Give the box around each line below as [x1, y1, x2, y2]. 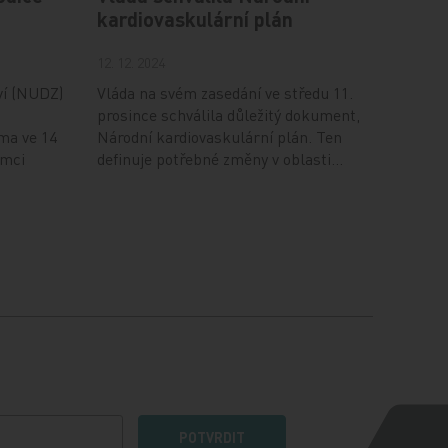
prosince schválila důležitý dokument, [96, 104, 360, 126]
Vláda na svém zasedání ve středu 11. [96, 82, 353, 104]
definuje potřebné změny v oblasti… [96, 148, 343, 170]
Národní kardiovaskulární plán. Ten [96, 126, 342, 148]
